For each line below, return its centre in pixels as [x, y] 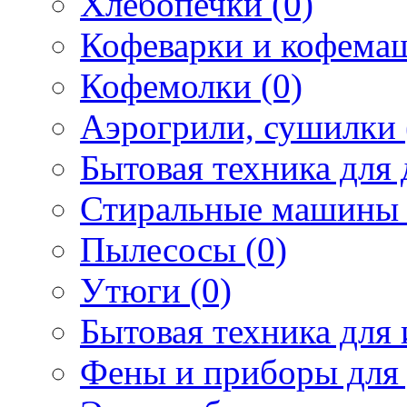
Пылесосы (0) [184, 249]
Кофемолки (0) [191, 85]
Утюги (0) [156, 290]
